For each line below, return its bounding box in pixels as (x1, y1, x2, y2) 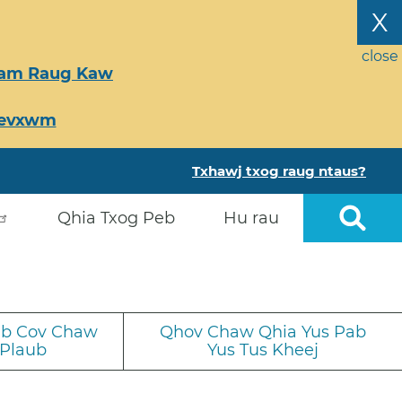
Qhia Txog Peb (57, 208, 175, 228)
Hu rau (223, 208, 279, 228)
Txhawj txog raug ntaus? (192, 162, 366, 179)
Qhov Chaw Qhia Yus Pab (160, 321, 366, 342)
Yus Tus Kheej (207, 339, 319, 360)
